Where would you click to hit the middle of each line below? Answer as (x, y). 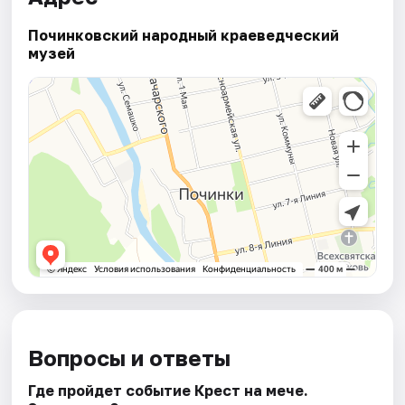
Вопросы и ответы (130, 358)
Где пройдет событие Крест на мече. (169, 391)
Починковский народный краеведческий (184, 36)
